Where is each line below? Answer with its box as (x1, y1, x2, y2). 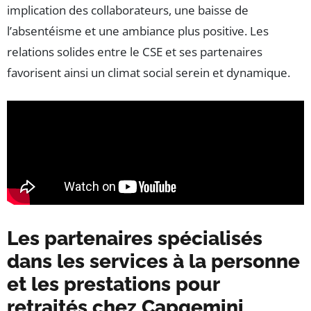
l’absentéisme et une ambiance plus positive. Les (7, 23, 269, 40)
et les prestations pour (7, 273, 220, 296)
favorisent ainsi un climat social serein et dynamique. (7, 65, 290, 81)
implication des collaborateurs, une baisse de (7, 2, 249, 19)
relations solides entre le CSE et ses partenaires (7, 44, 262, 60)
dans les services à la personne (7, 250, 300, 274)
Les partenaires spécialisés (7, 227, 262, 251)
